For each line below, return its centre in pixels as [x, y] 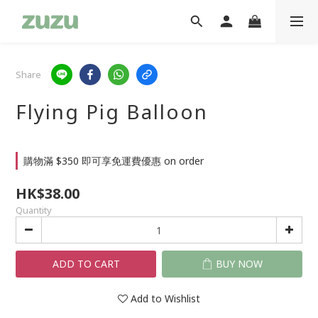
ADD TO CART [86, 264]
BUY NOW [239, 264]
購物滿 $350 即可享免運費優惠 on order [114, 161]
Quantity [34, 210]
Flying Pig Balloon [112, 111]
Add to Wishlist [165, 298]
